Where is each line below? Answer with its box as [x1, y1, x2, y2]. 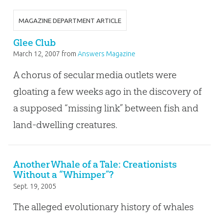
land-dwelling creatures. [13, 118, 117, 131]
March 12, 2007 [13, 49, 60, 58]
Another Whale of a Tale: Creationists [13, 158, 177, 171]
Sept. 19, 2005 [13, 182, 56, 190]
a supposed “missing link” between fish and [13, 102, 198, 114]
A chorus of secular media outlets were [13, 68, 176, 81]
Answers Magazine [77, 49, 135, 58]
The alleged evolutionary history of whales [13, 201, 194, 213]
